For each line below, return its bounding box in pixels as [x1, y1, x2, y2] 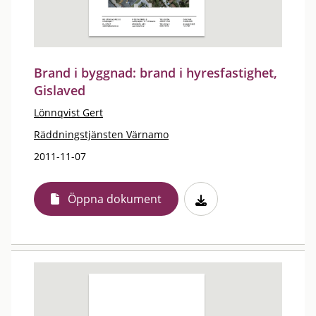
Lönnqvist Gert [34, 106, 103, 119]
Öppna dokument [68, 191, 162, 207]
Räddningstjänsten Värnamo [34, 128, 169, 141]
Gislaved [34, 82, 85, 99]
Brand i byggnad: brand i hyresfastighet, [34, 64, 277, 81]
